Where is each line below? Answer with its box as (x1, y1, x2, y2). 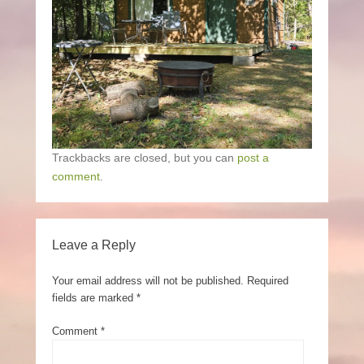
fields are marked (52, 291, 136, 304)
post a (237, 150, 269, 164)
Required (247, 274, 288, 287)
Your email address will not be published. (52, 274, 244, 287)
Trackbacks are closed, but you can (52, 150, 237, 164)
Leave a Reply (52, 237, 136, 252)
